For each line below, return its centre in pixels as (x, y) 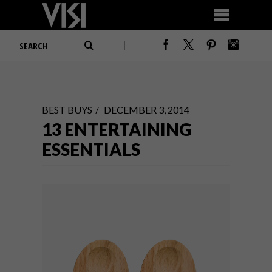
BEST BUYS (67, 110)
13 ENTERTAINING (117, 129)
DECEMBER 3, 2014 (147, 110)
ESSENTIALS (91, 149)
